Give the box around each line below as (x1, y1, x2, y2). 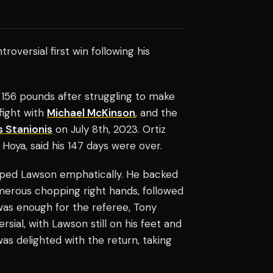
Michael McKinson (47, 105, 135, 119)
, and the (135, 105, 177, 119)
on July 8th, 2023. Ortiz (52, 122, 166, 136)
